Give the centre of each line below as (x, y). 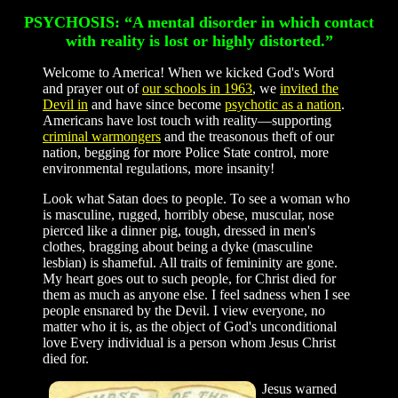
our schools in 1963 (197, 88)
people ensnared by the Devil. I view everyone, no (184, 310)
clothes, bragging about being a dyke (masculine (178, 247)
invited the (309, 88)
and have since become (156, 104)
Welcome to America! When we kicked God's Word (188, 72)
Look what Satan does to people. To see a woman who (196, 199)
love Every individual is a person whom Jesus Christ (189, 342)
